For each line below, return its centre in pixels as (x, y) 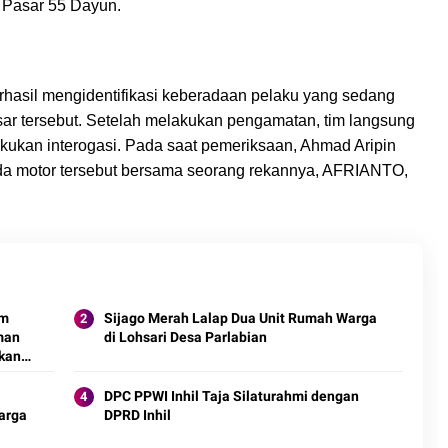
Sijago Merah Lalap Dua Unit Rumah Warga (240, 317)
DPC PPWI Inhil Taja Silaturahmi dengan (231, 395)
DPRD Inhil (137, 414)
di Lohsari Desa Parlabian (185, 336)
